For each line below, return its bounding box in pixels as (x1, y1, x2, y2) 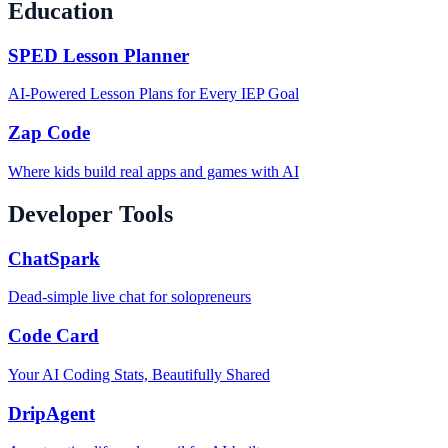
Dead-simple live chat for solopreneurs (8, 288, 251, 306)
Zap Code (8, 122, 90, 144)
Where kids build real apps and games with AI (8, 162, 299, 180)
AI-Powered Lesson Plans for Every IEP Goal (8, 85, 299, 103)
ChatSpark (8, 247, 100, 269)
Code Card (8, 325, 99, 347)
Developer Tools (8, 200, 173, 227)
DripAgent (8, 402, 95, 424)
